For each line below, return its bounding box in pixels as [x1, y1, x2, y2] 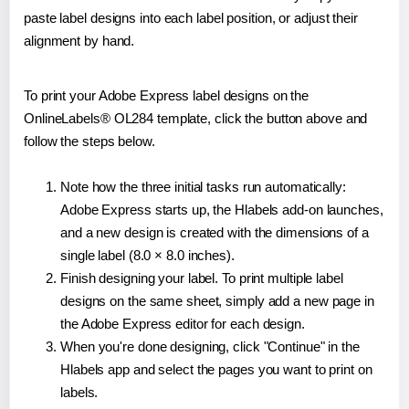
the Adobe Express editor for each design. [60, 316, 305, 332]
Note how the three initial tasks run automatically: [60, 179, 346, 195]
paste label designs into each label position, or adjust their [24, 10, 358, 26]
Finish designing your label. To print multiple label [60, 270, 343, 287]
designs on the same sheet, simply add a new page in [60, 293, 374, 309]
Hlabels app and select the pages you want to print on [60, 362, 372, 378]
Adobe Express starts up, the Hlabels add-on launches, [60, 202, 383, 218]
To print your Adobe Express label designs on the [24, 88, 309, 104]
